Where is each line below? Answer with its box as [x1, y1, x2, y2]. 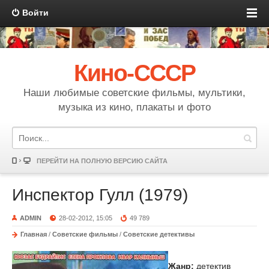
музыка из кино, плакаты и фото [58, 101, 211, 113]
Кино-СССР [74, 60, 195, 86]
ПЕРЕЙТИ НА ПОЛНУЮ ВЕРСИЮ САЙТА [37, 157, 168, 165]
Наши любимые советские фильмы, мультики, [23, 87, 246, 98]
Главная [20, 231, 47, 238]
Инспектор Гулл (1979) [12, 186, 188, 204]
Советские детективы [123, 231, 195, 238]
